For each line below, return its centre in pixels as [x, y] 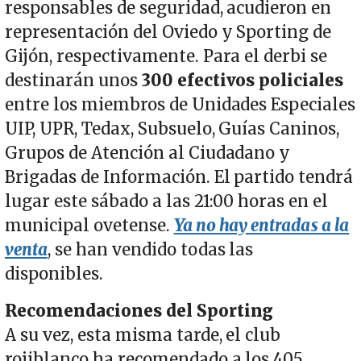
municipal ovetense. [89, 225]
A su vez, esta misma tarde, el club [143, 335]
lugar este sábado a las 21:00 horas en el [167, 201]
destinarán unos [71, 80]
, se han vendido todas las [150, 249]
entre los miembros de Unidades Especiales [180, 104]
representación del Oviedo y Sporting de [168, 32]
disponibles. [56, 274]
